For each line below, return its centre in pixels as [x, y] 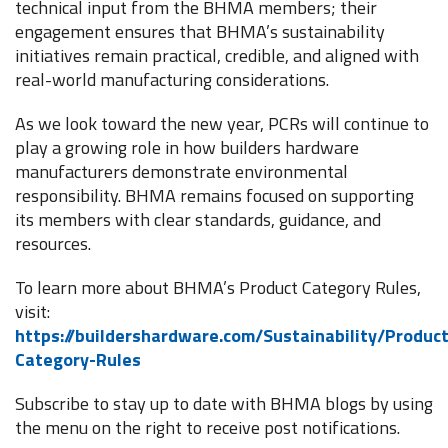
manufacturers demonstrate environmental [181, 171]
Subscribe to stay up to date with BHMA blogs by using [224, 403]
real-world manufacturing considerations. [174, 79]
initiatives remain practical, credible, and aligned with [217, 55]
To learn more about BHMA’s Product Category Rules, [218, 287]
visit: [34, 311]
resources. [55, 243]
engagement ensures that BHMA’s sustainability [200, 31]
